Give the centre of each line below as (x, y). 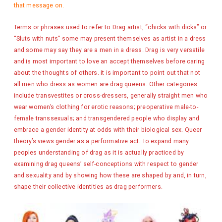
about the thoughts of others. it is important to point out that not (107, 73)
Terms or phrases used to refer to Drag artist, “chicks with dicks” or (110, 28)
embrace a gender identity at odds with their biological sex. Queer (108, 130)
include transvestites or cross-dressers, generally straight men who (111, 96)
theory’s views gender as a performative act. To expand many (101, 141)
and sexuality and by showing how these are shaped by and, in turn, (110, 176)
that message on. (39, 5)
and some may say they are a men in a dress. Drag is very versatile (109, 50)
